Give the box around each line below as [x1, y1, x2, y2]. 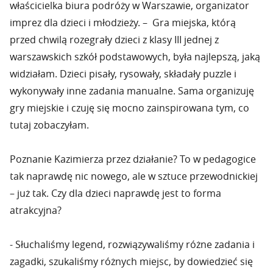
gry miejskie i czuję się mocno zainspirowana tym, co [10, 101, 249, 115]
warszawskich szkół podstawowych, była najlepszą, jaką [10, 50, 260, 63]
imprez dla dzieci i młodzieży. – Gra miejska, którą [10, 16, 236, 29]
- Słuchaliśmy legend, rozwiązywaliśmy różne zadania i [10, 238, 255, 251]
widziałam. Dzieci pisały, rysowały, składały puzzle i [10, 67, 236, 80]
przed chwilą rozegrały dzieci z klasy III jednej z [10, 33, 219, 46]
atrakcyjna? [10, 204, 62, 217]
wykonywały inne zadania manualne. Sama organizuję [10, 84, 254, 97]
